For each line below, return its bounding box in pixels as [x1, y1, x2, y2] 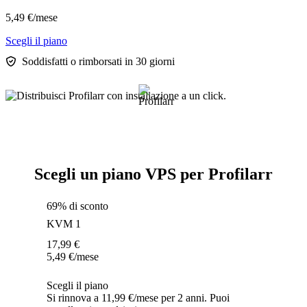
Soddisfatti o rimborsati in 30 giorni [22, 56, 175, 68]
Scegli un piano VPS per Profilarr [34, 165, 273, 184]
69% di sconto [47, 200, 108, 212]
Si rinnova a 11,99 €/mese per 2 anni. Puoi [47, 292, 230, 304]
